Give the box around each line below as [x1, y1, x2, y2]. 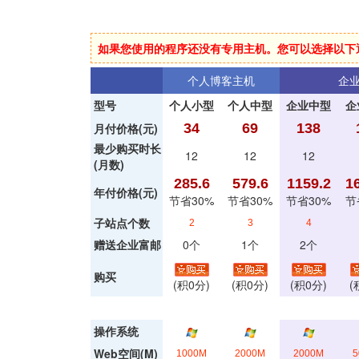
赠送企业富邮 [93, 236, 161, 252]
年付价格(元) [93, 184, 158, 200]
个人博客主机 [187, 72, 255, 88]
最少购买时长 [93, 140, 161, 156]
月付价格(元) [93, 120, 158, 136]
